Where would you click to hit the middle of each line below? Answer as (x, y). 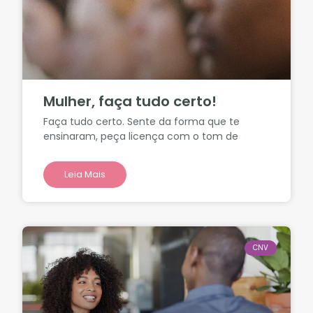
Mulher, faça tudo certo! (130, 102)
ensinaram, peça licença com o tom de (141, 137)
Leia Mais (85, 175)
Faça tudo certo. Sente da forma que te (142, 122)
